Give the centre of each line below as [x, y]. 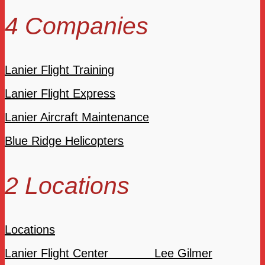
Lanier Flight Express [60, 93]
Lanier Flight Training [59, 70]
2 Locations [67, 185]
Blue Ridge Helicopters [64, 140]
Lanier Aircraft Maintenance [77, 117]
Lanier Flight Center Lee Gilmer [109, 253]
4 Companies [77, 26]
